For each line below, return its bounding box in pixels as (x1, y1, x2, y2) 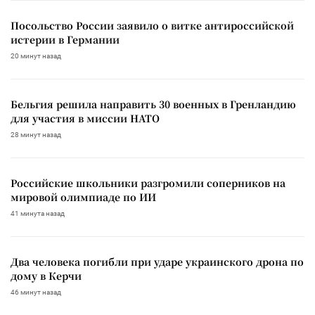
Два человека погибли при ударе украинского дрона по (11, 254, 304, 269)
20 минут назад (11, 51, 61, 60)
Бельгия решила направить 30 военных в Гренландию (11, 96, 296, 111)
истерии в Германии (11, 32, 120, 46)
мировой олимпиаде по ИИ (11, 189, 156, 204)
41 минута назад (11, 209, 65, 217)
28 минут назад (11, 130, 61, 139)
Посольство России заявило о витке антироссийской (11, 18, 294, 32)
